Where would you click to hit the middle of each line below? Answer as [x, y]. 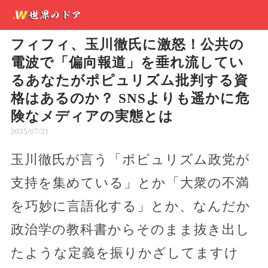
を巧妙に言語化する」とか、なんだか [130, 206]
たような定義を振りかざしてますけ [124, 253]
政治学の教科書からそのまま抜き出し [130, 229]
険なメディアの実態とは [92, 116]
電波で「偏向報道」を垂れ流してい [127, 63]
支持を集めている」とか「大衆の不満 [130, 183]
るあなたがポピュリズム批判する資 [129, 80]
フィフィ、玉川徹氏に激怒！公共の [127, 45]
